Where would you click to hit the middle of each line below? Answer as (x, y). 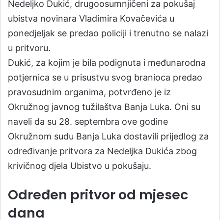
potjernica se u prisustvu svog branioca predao (105, 77)
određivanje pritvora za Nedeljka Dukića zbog (102, 151)
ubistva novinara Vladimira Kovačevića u (91, 18)
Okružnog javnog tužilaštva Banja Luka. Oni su (104, 107)
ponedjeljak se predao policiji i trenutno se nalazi (108, 33)
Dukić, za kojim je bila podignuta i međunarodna (107, 63)
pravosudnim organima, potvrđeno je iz (89, 92)
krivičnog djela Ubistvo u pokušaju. (80, 166)
